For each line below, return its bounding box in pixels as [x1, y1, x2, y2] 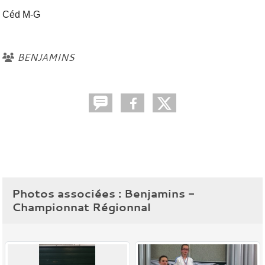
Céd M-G [2, 9, 40, 20]
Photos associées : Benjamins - [12, 185, 195, 201]
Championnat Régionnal [12, 199, 151, 215]
